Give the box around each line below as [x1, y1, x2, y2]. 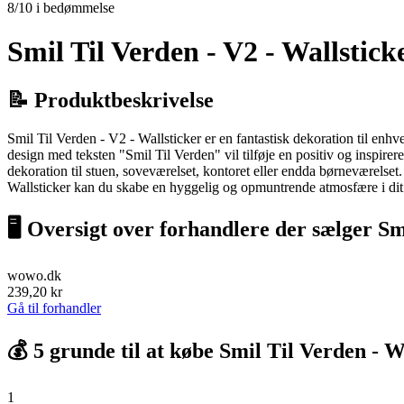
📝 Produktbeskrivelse [7, 87, 214, 112]
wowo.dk [7, 268, 61, 284]
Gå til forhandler [7, 300, 101, 317]
